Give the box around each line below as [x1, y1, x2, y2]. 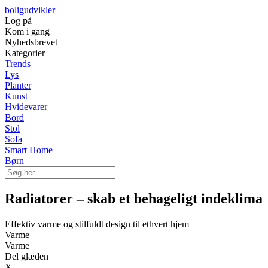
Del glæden [5, 251, 48, 261]
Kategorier [5, 48, 45, 58]
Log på [5, 16, 32, 26]
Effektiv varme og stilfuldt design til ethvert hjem [5, 218, 189, 229]
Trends [5, 59, 31, 69]
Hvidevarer [5, 102, 47, 112]
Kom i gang [5, 26, 50, 36]
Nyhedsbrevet [5, 37, 57, 47]
